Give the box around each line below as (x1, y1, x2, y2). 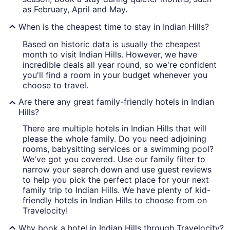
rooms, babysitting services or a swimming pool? (23, 144, 214, 155)
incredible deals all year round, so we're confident (23, 60, 217, 70)
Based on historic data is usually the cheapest (23, 39, 201, 50)
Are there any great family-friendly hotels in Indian (18, 97, 214, 107)
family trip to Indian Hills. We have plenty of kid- (23, 185, 210, 196)
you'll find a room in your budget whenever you (23, 70, 207, 81)
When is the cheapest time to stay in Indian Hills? (18, 22, 209, 32)
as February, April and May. (23, 4, 127, 15)
